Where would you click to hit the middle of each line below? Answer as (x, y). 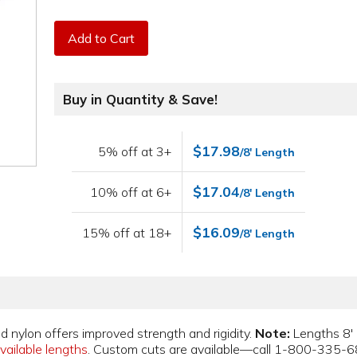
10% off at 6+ (131, 192)
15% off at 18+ (127, 233)
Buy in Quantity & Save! (141, 100)
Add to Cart (102, 38)
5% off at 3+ (135, 152)
